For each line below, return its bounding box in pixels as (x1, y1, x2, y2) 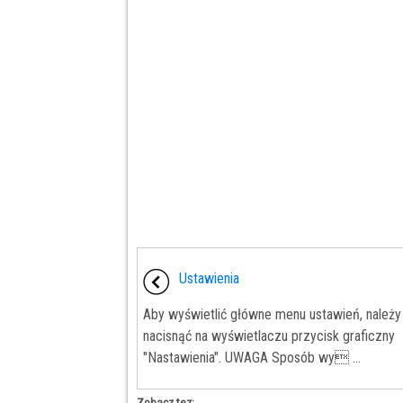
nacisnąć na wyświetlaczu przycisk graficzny (143, 327, 395, 345)
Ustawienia (179, 270, 239, 288)
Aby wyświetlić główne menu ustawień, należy (143, 306, 401, 324)
